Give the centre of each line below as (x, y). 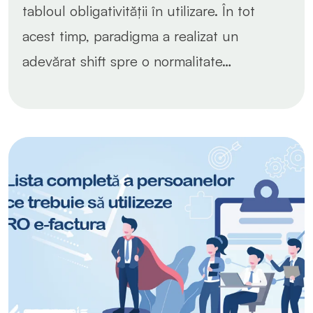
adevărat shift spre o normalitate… (127, 61)
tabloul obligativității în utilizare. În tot (139, 10)
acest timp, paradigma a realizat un (130, 36)
